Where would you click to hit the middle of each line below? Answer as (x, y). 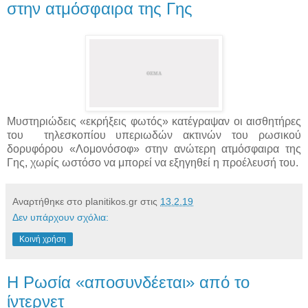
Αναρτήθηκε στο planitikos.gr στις (86, 201)
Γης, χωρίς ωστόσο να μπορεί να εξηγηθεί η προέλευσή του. (153, 162)
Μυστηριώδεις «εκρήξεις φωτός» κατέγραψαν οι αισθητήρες (154, 121)
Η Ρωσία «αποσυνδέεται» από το (128, 282)
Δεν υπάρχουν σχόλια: (60, 217)
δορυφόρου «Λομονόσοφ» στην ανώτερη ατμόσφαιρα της (154, 148)
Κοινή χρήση (43, 239)
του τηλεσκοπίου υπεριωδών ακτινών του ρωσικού (154, 135)
